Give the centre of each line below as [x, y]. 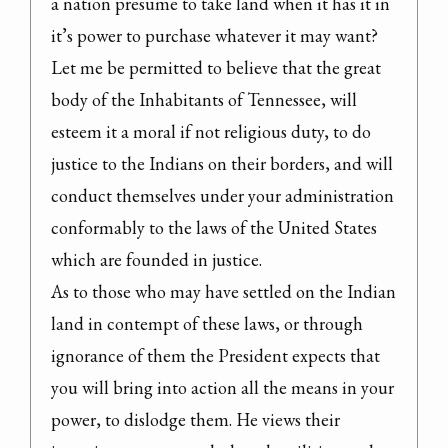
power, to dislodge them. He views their [195, 419]
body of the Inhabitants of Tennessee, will [204, 99]
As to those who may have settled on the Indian [223, 291]
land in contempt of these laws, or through [207, 323]
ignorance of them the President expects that [215, 355]
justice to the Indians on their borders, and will [222, 163]
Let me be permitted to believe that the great [216, 67]
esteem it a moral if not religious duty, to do [211, 131]
